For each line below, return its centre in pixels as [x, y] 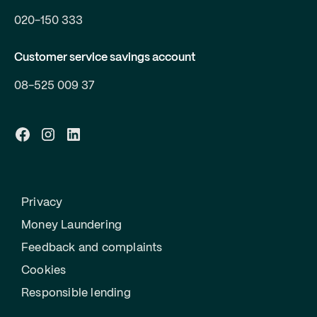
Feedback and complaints [92, 248]
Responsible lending [76, 293]
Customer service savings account [105, 57]
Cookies [44, 270]
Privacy [42, 202]
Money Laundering [72, 225]
